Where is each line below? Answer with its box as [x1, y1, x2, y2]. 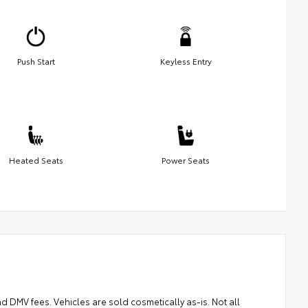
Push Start [16, 54, 55, 67]
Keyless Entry [159, 54, 212, 67]
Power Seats [162, 153, 210, 166]
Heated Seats [8, 153, 63, 166]
